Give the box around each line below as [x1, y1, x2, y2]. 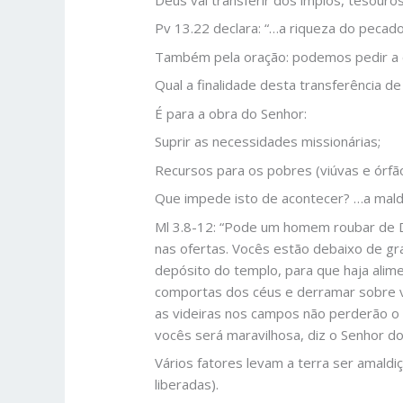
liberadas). [155, 375, 219, 394]
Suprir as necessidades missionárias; [155, 132, 381, 151]
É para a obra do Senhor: [155, 103, 308, 122]
